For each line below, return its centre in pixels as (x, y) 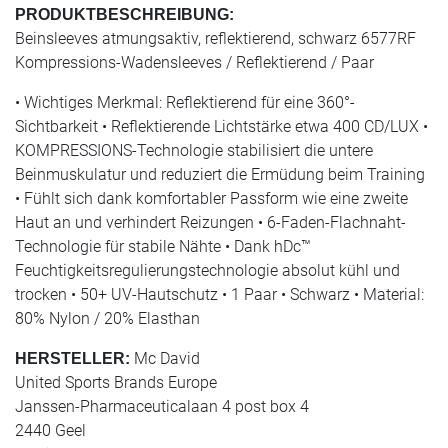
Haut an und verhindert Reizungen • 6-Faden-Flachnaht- (210, 223)
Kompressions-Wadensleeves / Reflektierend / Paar (194, 63)
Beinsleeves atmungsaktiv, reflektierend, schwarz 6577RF (215, 39)
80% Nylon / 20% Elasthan (107, 319)
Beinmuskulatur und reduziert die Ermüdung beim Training (220, 175)
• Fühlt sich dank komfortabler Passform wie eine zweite (211, 199)
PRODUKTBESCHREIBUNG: (124, 15)
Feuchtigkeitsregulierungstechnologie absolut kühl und (207, 271)
